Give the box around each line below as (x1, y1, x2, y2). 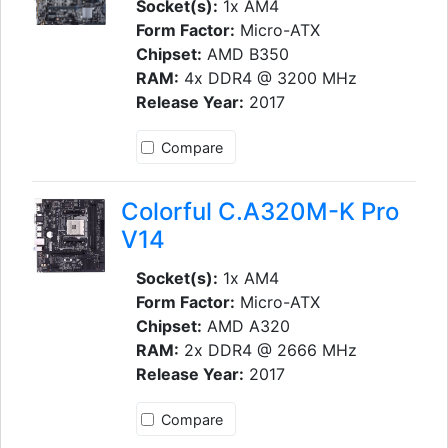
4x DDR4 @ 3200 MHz (178, 67, 357, 88)
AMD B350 (201, 43, 289, 64)
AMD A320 (201, 316, 290, 337)
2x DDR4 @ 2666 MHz (178, 340, 357, 361)
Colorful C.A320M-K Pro (120, 197, 399, 227)
